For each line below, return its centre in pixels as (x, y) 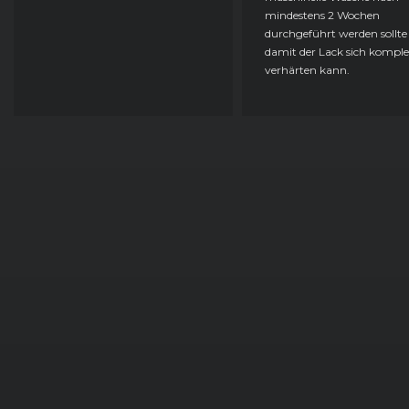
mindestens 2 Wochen (322, 15)
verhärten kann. (307, 69)
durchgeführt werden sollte (336, 33)
